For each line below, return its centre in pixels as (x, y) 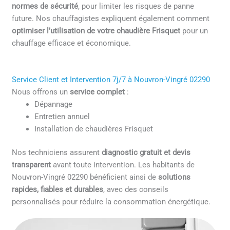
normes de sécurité (45, 6)
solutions (175, 177)
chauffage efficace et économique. (72, 43)
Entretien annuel (62, 116)
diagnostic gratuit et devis (146, 152)
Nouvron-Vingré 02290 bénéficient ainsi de (85, 177)
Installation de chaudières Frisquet (94, 129)
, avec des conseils (136, 189)
